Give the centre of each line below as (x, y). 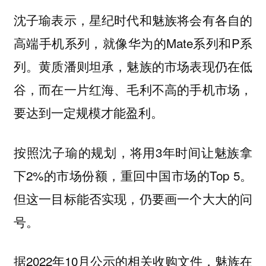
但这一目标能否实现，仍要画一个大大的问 (133, 198)
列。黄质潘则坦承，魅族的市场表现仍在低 (133, 66)
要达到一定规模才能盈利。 (88, 112)
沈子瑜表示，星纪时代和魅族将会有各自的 (133, 20)
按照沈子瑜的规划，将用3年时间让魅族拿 (133, 152)
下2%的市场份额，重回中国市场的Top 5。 (133, 175)
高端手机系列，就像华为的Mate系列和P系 (133, 43)
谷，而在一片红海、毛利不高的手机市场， (133, 89)
